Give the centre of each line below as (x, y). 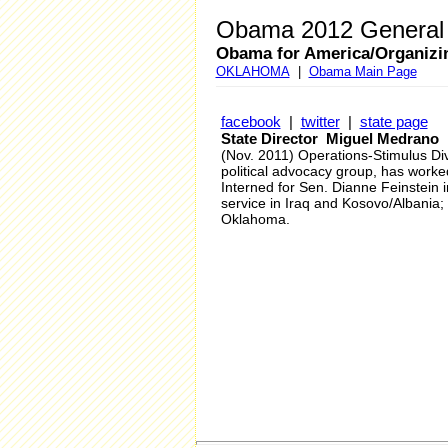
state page (393, 121)
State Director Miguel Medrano (329, 138)
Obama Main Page (362, 71)
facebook (250, 121)
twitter (320, 121)
